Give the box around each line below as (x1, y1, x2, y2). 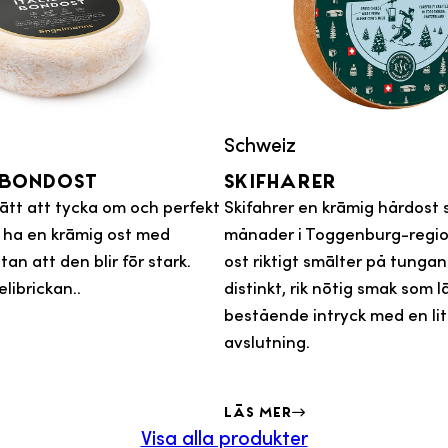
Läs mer (224, 402, 293, 421)
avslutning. (224, 330, 310, 352)
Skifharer (224, 167, 338, 194)
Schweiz (224, 131, 296, 157)
